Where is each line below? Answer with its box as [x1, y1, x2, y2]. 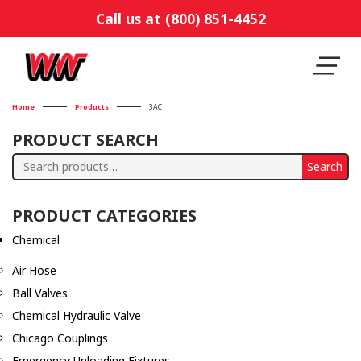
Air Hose [12, 263, 56, 279]
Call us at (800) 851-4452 [95, 8, 266, 28]
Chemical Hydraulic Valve [12, 308, 141, 324]
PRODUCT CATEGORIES [12, 205, 197, 227]
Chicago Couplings [12, 330, 108, 346]
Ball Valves [12, 285, 68, 301]
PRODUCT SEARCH [12, 129, 159, 151]
